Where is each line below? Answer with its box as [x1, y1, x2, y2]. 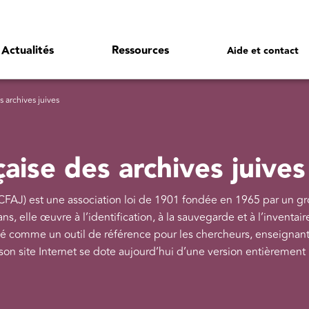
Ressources [112, 41, 169, 59]
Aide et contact [227, 43, 299, 59]
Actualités [1, 41, 54, 59]
